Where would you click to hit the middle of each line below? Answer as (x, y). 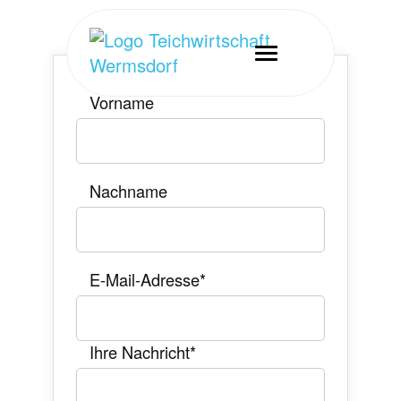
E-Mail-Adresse (144, 279)
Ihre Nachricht (139, 351)
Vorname (121, 102)
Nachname (128, 190)
